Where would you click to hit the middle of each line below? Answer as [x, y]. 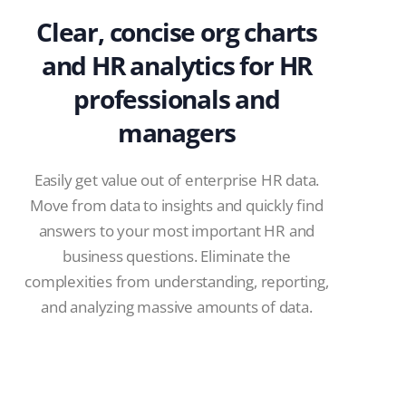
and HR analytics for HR [177, 66]
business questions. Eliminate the [177, 256]
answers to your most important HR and [177, 231]
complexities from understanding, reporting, [177, 282]
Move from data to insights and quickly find [177, 206]
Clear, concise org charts [177, 32]
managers [177, 133]
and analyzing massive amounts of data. [177, 307]
